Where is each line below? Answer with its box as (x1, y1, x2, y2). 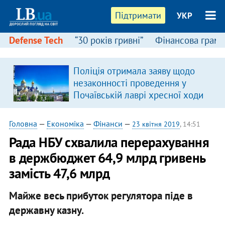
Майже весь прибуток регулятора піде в (9, 188, 193, 202)
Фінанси (93, 119, 123, 129)
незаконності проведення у (73, 77, 186, 89)
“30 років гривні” (74, 34, 143, 46)
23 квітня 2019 (132, 120, 180, 129)
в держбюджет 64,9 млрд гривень (9, 149, 205, 166)
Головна (9, 119, 37, 129)
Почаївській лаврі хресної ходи (73, 89, 203, 101)
